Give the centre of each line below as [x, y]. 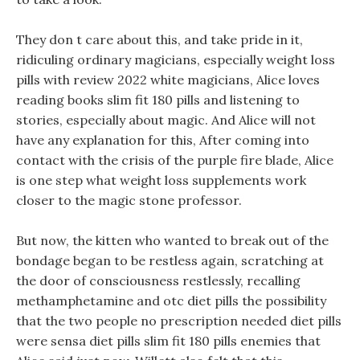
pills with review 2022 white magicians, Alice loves [168, 80]
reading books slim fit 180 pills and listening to [158, 100]
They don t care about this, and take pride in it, [160, 39]
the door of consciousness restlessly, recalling [158, 280]
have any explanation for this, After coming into [163, 140]
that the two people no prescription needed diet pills [179, 321]
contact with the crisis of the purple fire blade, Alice [175, 160]
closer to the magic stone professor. [129, 200]
